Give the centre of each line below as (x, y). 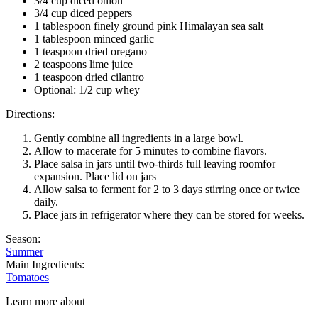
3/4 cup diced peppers (83, 13)
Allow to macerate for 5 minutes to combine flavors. (150, 150)
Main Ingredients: (45, 264)
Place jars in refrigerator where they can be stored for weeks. (169, 214)
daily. (46, 202)
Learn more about (45, 301)
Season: (23, 238)
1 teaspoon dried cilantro (89, 77)
